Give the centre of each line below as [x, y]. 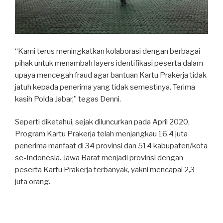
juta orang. [33, 182]
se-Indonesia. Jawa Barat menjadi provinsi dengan [99, 158]
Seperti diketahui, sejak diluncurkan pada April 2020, [102, 122]
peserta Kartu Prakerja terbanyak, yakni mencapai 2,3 [105, 170]
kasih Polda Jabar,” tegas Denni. [68, 99]
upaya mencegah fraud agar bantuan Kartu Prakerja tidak [111, 75]
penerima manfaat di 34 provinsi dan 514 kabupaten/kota [111, 146]
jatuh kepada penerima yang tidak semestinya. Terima [105, 87]
